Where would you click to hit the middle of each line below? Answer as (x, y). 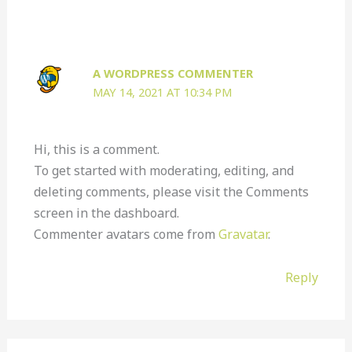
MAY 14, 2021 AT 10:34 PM (163, 92)
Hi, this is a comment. (96, 149)
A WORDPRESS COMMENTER (173, 73)
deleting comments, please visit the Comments (171, 191)
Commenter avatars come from (126, 234)
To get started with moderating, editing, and (163, 170)
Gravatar (243, 234)
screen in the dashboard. (106, 213)
